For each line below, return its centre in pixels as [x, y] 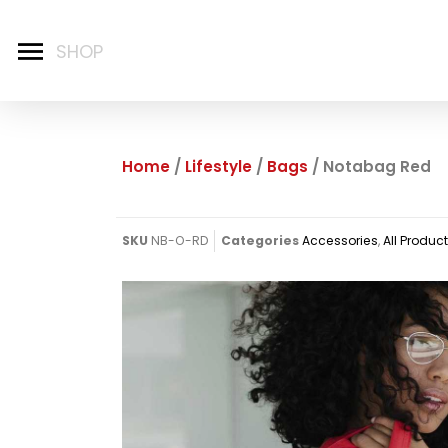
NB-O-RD [179, 240]
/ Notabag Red [369, 167]
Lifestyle [218, 167]
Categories [260, 240]
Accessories [340, 240]
